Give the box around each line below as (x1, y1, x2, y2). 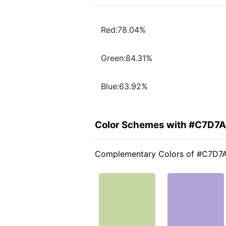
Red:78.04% (101, 25, 146, 35)
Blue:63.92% (101, 81, 148, 92)
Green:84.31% (101, 53, 152, 64)
